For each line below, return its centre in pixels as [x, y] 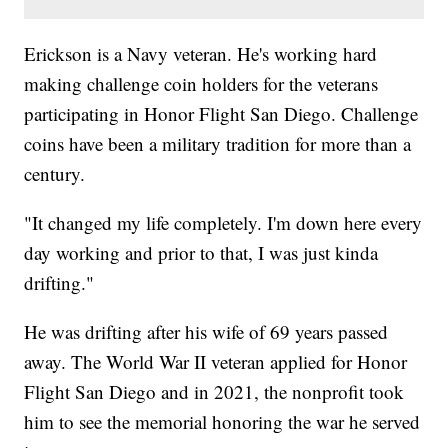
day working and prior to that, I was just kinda [201, 252]
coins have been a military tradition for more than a [218, 143]
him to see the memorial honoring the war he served [222, 421]
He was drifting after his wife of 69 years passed [206, 331]
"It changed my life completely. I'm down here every [223, 222]
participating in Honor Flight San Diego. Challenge [221, 113]
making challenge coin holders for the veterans [201, 83]
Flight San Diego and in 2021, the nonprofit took [214, 391]
